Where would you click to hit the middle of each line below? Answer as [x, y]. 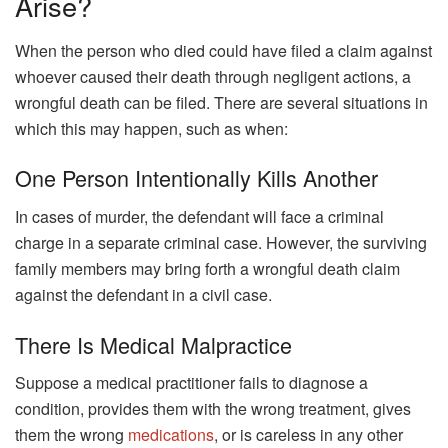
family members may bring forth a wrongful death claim [207, 268]
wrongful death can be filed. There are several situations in [221, 102]
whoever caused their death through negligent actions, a [213, 76]
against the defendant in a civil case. [143, 294]
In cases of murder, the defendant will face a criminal [199, 216]
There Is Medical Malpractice [153, 344]
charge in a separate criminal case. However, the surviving [221, 242]
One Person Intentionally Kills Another [196, 178]
